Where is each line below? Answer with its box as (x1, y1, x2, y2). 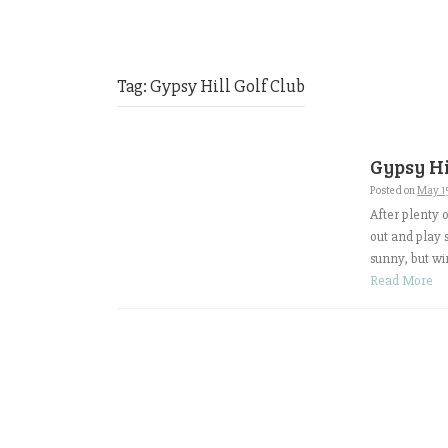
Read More (370, 271, 434, 289)
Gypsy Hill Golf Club (150, 75, 305, 97)
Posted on (370, 183, 418, 198)
